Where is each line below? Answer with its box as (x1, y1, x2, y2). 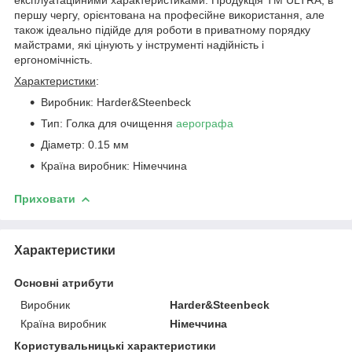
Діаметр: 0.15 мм (41, 137, 129, 151)
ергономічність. (14, 53, 93, 66)
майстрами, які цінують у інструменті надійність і (14, 38, 264, 51)
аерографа (176, 116, 233, 130)
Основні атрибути (14, 276, 114, 289)
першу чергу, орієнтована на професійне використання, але (14, 8, 324, 21)
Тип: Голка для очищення (41, 116, 176, 130)
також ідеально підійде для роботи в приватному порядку (14, 23, 310, 36)
